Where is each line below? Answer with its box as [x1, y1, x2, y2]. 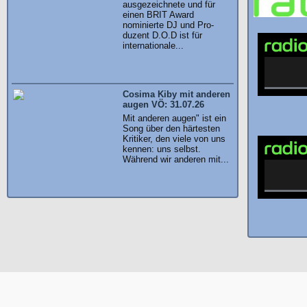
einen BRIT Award [123, 10, 194, 20]
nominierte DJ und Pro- [123, 20, 214, 30]
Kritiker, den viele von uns [123, 134, 225, 144]
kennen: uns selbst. [123, 144, 201, 154]
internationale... [123, 40, 184, 51]
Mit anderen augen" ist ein [123, 113, 226, 123]
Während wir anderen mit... [123, 154, 229, 164]
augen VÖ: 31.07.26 [123, 99, 204, 110]
